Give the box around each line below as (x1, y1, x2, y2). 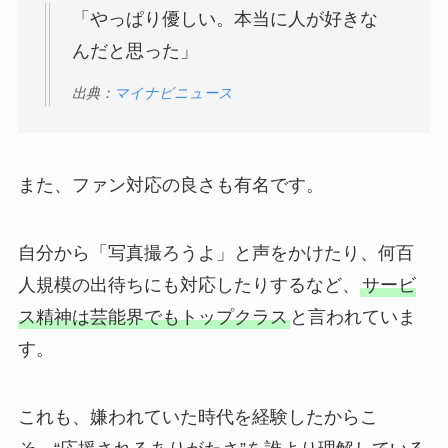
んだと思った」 (71, 40, 198, 61)
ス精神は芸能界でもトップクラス (17, 306, 288, 327)
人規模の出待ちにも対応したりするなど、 (17, 274, 360, 295)
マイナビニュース (113, 85, 233, 102)
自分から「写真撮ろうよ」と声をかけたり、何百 (17, 242, 414, 263)
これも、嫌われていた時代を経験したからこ (17, 406, 378, 427)
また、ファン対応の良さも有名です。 (17, 174, 324, 195)
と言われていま (289, 306, 416, 327)
